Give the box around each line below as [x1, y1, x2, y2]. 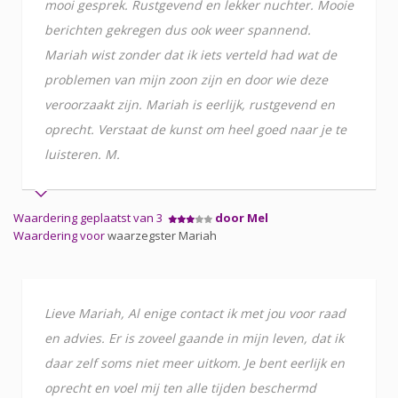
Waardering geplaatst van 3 [13, 209, 168, 226]
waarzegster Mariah [107, 227, 217, 243]
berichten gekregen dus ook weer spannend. [44, 20, 311, 38]
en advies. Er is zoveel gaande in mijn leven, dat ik [44, 329, 344, 346]
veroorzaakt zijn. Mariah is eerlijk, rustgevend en [44, 95, 335, 113]
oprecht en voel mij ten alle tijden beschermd [44, 378, 316, 396]
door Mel [215, 209, 268, 226]
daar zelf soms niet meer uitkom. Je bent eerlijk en [44, 354, 345, 371]
